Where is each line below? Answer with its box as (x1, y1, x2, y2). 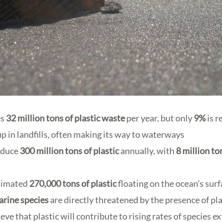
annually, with (119, 145, 176, 157)
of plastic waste (65, 112, 125, 124)
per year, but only (125, 112, 194, 124)
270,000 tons (29, 178, 80, 189)
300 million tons (20, 145, 83, 157)
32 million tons (6, 112, 64, 124)
